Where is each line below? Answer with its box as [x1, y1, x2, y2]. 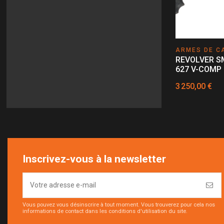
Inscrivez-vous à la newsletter [22, 152, 166, 165]
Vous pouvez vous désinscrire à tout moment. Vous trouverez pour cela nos [22, 201, 215, 208]
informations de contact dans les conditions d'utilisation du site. [22, 207, 187, 214]
